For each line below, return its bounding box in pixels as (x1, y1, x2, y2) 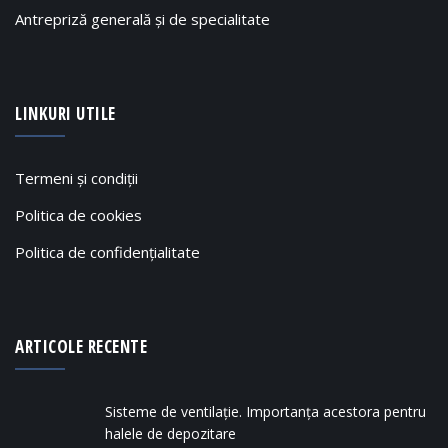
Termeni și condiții (15, 168, 138, 188)
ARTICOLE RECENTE (15, 335, 147, 358)
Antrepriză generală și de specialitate (15, 9, 270, 29)
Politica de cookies (15, 205, 142, 225)
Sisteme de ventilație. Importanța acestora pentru (105, 402, 426, 421)
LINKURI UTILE (15, 102, 116, 125)
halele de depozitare (105, 424, 236, 443)
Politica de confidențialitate (15, 242, 200, 262)
